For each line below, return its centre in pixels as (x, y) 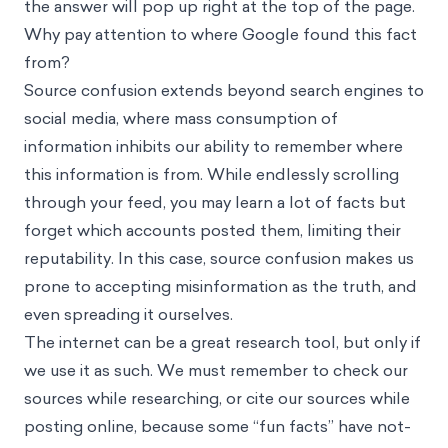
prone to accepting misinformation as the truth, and (220, 286)
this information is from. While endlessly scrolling (211, 174)
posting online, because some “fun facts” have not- (217, 426)
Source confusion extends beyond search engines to (224, 90)
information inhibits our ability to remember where (213, 146)
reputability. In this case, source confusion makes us (219, 258)
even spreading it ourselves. (128, 314)
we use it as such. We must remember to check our (216, 370)
